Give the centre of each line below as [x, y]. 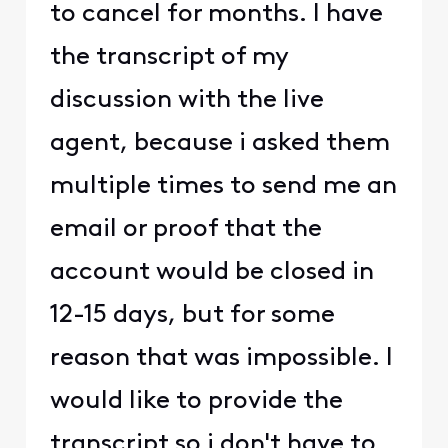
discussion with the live [186, 100]
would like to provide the [196, 401]
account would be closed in [211, 272]
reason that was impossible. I [221, 358]
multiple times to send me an [223, 186]
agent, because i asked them [219, 143]
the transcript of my [168, 57]
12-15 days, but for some [192, 315]
